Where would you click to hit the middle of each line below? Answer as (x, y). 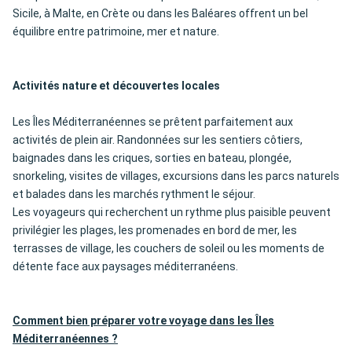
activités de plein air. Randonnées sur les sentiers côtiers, (158, 140)
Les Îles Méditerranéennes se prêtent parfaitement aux (153, 122)
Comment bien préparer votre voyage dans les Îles (143, 321)
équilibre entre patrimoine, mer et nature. (116, 32)
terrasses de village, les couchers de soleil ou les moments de (169, 249)
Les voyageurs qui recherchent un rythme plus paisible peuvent (172, 213)
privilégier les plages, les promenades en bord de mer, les (155, 231)
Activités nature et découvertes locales (116, 86)
